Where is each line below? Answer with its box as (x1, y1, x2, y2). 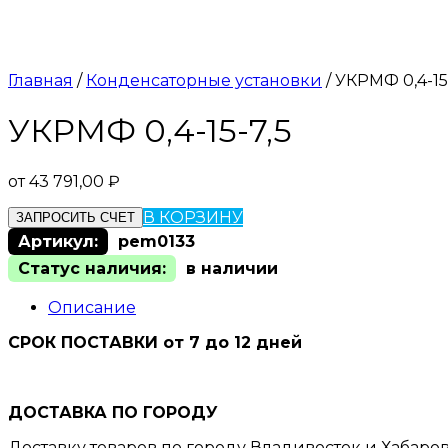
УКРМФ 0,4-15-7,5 (8, 111, 292, 151)
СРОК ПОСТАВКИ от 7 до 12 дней (8, 332, 302, 352)
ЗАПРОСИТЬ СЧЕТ (16, 209, 135, 225)
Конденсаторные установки (86, 71, 322, 90)
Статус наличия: (18, 258, 166, 278)
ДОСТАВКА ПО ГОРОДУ (8, 402, 218, 422)
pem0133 (118, 231, 195, 251)
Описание (48, 297, 136, 317)
